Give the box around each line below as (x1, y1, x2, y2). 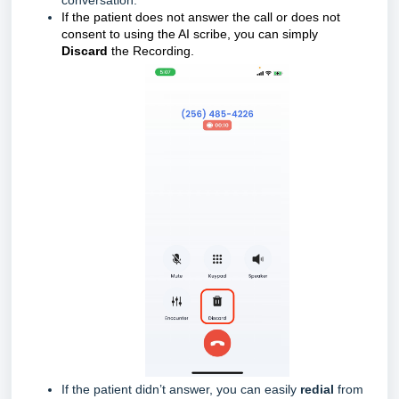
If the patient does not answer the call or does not (61, 10, 340, 25)
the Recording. (111, 44, 201, 59)
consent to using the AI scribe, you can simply (61, 27, 318, 42)
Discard (61, 44, 111, 59)
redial (300, 381, 334, 396)
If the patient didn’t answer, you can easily (61, 381, 300, 396)
